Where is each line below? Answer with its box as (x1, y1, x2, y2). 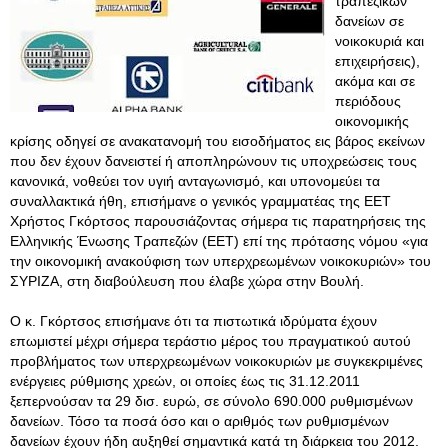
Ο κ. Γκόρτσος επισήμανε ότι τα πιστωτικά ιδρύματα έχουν (10, 313, 377, 329)
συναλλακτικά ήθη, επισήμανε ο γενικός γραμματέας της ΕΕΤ (10, 193, 391, 209)
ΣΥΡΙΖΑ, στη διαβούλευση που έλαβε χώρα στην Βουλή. (10, 273, 364, 289)
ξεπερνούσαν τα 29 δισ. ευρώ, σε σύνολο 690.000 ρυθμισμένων (10, 393, 413, 409)
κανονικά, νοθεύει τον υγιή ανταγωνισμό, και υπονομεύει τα (10, 173, 380, 189)
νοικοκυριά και (335, 33, 424, 49)
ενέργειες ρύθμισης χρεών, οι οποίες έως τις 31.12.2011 (10, 373, 360, 389)
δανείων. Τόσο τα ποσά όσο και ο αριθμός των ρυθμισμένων (10, 413, 389, 429)
